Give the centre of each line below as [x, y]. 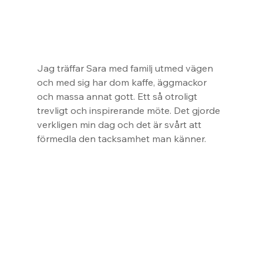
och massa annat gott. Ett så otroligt [118, 97]
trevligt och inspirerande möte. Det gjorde [129, 111]
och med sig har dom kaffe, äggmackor [123, 82]
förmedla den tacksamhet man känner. [121, 139]
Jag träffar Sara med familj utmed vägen [126, 68]
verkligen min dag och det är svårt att [120, 125]
